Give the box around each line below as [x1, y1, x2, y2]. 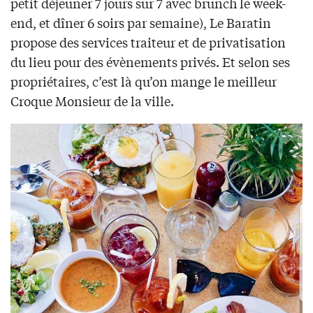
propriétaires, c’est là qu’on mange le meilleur [10, 71, 277, 90]
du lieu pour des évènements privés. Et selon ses [10, 52, 290, 71]
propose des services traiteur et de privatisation [10, 32, 286, 51]
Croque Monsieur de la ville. [10, 91, 174, 110]
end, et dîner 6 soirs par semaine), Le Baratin [10, 13, 271, 31]
